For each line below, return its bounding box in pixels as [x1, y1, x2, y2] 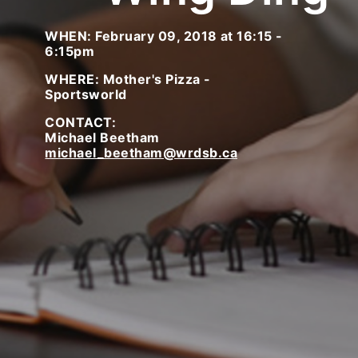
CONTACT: [45, 114, 117, 131]
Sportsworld [45, 86, 127, 103]
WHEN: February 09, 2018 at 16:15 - [45, 28, 283, 45]
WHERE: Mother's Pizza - [45, 71, 211, 88]
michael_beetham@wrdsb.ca [45, 145, 238, 161]
